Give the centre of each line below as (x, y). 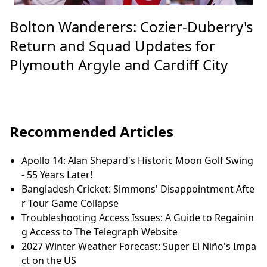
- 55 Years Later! (57, 175)
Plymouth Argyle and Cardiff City (119, 65)
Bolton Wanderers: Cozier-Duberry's (131, 27)
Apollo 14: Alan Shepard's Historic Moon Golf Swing (137, 161)
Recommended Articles (91, 132)
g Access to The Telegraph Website (100, 232)
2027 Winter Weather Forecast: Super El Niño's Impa (139, 246)
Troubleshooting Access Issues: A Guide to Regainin (138, 218)
